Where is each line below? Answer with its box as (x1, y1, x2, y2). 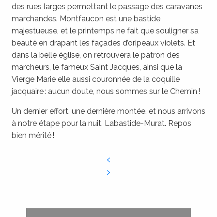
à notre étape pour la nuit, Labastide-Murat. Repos (12, 119, 191, 128)
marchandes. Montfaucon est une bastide (12, 14, 160, 24)
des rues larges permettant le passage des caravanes (12, 2, 202, 12)
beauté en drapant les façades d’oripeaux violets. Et (12, 38, 195, 48)
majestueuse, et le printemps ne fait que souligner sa (12, 26, 199, 36)
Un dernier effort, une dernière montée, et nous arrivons (12, 107, 205, 116)
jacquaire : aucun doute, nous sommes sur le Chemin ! (12, 87, 200, 96)
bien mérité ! (12, 131, 54, 140)
